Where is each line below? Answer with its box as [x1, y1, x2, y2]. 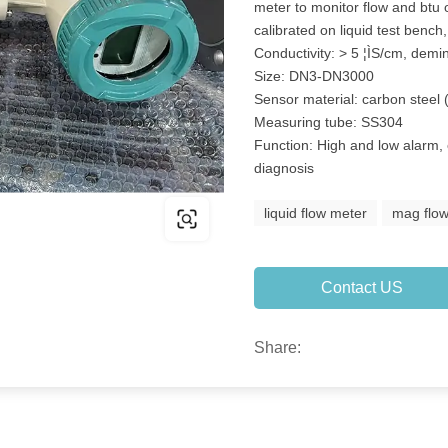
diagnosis [254, 160, 315, 176]
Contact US [320, 279, 403, 296]
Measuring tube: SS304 [254, 114, 404, 130]
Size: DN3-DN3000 [254, 68, 375, 84]
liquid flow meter [264, 205, 368, 221]
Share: [254, 339, 302, 356]
